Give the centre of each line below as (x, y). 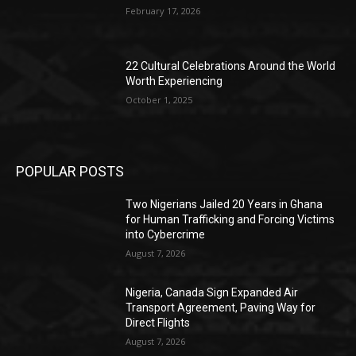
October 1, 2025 (159, 100)
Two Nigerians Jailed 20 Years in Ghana (224, 204)
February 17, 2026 (163, 11)
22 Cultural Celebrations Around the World (231, 66)
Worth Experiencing (174, 81)
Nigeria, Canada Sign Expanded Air (212, 293)
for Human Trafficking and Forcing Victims (230, 219)
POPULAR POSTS (70, 171)
